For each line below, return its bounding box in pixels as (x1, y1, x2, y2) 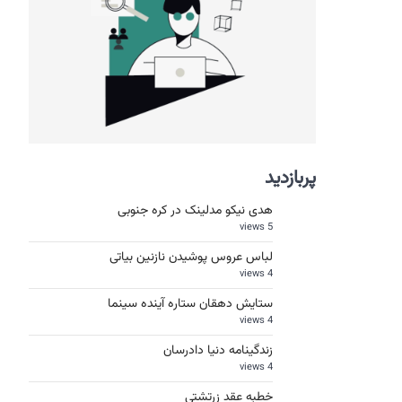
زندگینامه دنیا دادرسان (163, 341, 273, 361)
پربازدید (265, 164, 316, 193)
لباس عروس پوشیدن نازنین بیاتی (109, 248, 273, 267)
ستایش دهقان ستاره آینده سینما (108, 294, 273, 314)
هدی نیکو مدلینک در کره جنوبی (118, 201, 273, 221)
